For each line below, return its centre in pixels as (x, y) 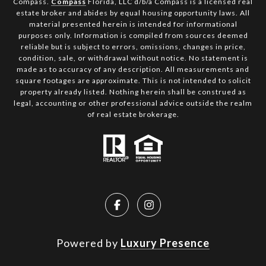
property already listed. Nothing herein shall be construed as (133, 92)
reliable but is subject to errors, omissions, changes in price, (133, 47)
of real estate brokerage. (133, 115)
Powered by (88, 243)
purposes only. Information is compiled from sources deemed (133, 36)
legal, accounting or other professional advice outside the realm (133, 103)
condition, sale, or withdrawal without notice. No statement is (133, 58)
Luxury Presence (165, 243)
